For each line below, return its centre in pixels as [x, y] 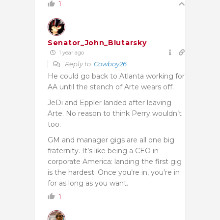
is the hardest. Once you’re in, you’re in [114, 172]
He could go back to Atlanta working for [116, 76]
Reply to [79, 64]
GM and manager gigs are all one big [111, 140]
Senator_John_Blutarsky [97, 42]
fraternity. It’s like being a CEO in [103, 151]
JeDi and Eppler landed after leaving [110, 102]
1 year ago [71, 52]
